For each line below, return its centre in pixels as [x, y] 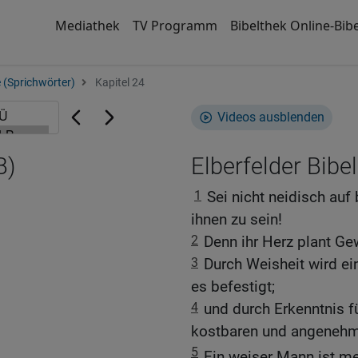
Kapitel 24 [119, 83]
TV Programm [175, 26]
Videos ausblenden [271, 117]
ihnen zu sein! [237, 219]
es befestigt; [233, 286]
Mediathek [87, 26]
